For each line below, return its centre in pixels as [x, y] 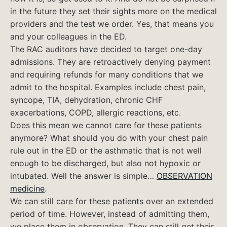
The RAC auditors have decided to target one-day [106, 49]
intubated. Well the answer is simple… [83, 176]
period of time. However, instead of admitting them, [110, 214]
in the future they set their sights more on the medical [113, 11]
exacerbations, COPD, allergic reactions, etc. [96, 112]
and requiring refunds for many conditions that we [107, 74]
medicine [27, 188]
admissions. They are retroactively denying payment [110, 62]
